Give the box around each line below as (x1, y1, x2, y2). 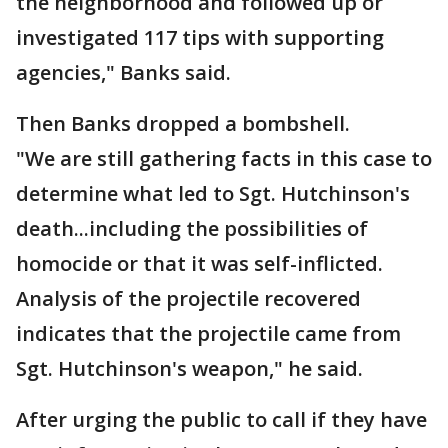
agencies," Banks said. (16, 59, 231, 86)
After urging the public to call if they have (16, 406, 427, 433)
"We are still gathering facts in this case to (16, 145, 432, 172)
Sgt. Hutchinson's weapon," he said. (16, 355, 363, 382)
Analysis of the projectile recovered (16, 285, 361, 312)
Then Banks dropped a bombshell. (16, 110, 350, 137)
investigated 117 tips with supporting (16, 24, 384, 51)
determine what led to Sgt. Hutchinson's (16, 180, 410, 207)
